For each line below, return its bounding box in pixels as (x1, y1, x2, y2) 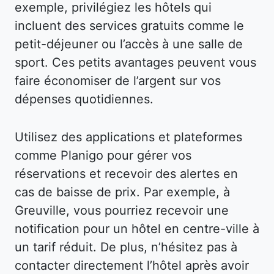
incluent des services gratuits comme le (15, 18, 244, 33)
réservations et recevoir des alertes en (15, 166, 238, 181)
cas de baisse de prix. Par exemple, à (15, 184, 230, 199)
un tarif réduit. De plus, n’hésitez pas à (15, 239, 237, 254)
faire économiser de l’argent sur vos (15, 73, 221, 88)
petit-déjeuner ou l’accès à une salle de (15, 36, 243, 51)
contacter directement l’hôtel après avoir (15, 257, 249, 273)
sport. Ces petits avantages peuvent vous (15, 54, 256, 70)
